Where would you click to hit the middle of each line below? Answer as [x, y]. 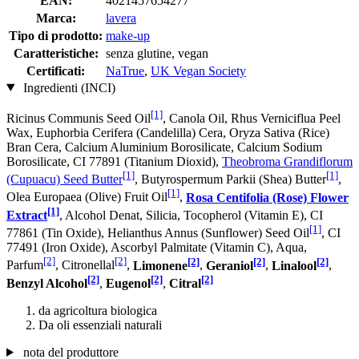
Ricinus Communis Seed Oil [79, 118]
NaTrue [125, 71]
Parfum [25, 265]
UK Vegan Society [198, 71]
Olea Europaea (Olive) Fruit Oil [87, 197]
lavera [121, 18]
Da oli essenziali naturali [100, 325]
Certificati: [56, 71]
